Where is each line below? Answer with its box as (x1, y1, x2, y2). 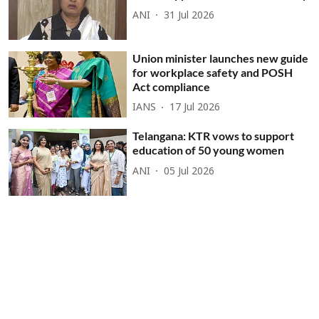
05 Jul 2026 (164, 165, 215, 178)
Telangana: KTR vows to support (132, 129, 295, 143)
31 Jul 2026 (164, 9, 215, 22)
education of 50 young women (132, 143, 285, 157)
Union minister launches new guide (132, 51, 309, 65)
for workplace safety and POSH (132, 65, 293, 79)
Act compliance (132, 79, 211, 93)
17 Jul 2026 (169, 102, 221, 115)
